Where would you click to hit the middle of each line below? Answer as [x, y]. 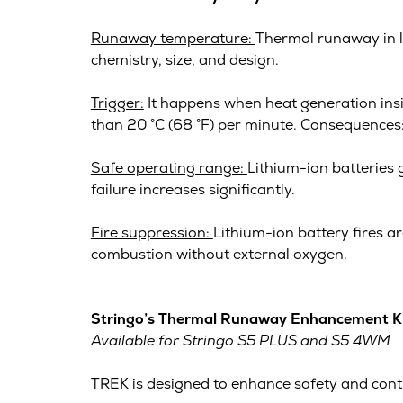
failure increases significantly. [193, 189]
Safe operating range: [169, 167]
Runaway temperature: [173, 38]
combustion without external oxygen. [219, 254]
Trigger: [117, 103]
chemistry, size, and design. [184, 59]
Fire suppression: [152, 232]
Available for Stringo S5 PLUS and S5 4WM [240, 340]
